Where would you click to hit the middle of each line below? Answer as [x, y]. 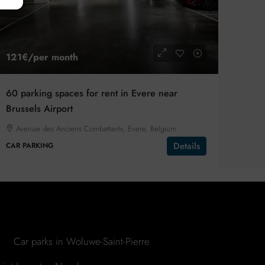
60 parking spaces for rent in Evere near [91, 93]
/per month [53, 57]
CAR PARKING [30, 146]
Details [186, 146]
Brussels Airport [39, 109]
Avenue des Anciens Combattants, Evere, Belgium [96, 129]
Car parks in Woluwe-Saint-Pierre [82, 241]
